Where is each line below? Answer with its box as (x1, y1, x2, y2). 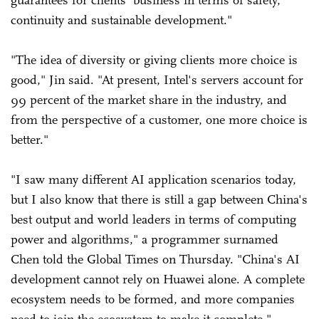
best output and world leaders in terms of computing (11, 211, 296, 227)
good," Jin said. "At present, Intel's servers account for (11, 71, 303, 88)
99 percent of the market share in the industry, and (11, 91, 287, 108)
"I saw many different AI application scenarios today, (11, 171, 296, 187)
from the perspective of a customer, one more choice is (11, 111, 308, 127)
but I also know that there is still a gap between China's (11, 191, 308, 207)
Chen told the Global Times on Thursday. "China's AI (11, 251, 300, 267)
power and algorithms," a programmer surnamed (11, 231, 278, 247)
